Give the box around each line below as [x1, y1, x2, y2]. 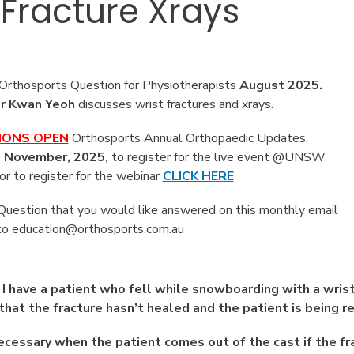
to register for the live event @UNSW [107, 149, 326, 167]
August [239, 76, 284, 94]
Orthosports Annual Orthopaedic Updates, [68, 130, 308, 148]
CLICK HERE [162, 168, 234, 186]
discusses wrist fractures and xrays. [77, 95, 273, 113]
